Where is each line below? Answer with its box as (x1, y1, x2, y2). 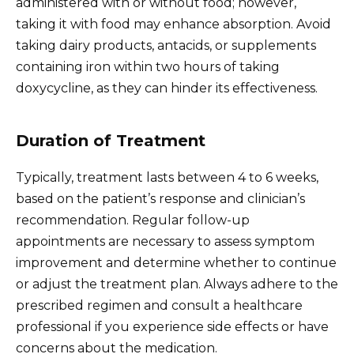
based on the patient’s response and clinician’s (16, 190, 305, 206)
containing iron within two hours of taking (16, 58, 280, 74)
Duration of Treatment (16, 130, 205, 150)
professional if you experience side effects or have (16, 318, 329, 334)
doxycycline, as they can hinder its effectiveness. (16, 80, 318, 96)
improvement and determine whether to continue (16, 254, 337, 270)
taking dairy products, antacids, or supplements (16, 37, 316, 53)
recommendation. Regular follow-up (16, 212, 250, 228)
